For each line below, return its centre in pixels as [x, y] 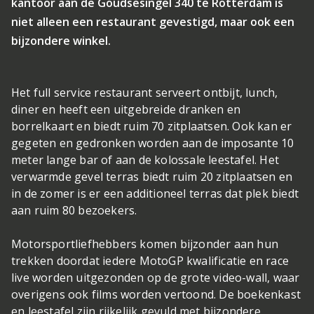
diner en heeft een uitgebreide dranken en [126, 109]
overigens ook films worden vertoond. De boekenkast [156, 294]
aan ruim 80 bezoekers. [76, 210]
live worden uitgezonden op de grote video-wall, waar [156, 278]
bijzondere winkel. [61, 41]
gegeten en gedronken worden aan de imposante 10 [153, 143]
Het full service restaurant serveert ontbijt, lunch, [145, 93]
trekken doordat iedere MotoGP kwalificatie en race [150, 261]
